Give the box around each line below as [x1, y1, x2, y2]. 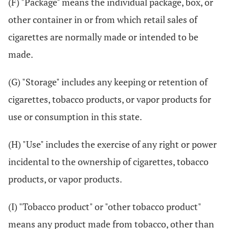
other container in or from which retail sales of [8, 13, 197, 26]
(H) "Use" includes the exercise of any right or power [8, 138, 217, 150]
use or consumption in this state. [8, 110, 142, 123]
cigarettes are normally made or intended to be [8, 31, 198, 43]
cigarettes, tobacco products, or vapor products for [8, 93, 211, 105]
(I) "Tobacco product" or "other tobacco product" [8, 200, 201, 213]
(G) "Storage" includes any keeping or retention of [8, 76, 208, 88]
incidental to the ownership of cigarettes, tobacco [8, 155, 209, 168]
